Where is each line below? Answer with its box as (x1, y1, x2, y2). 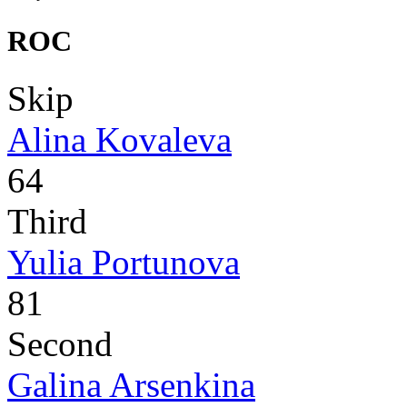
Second (7, 324, 113, 364)
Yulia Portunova (7, 243, 240, 283)
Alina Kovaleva (7, 120, 232, 160)
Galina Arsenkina (7, 365, 255, 405)
